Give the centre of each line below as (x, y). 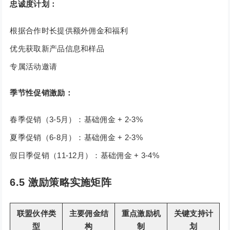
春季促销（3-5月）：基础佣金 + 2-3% (76, 120)
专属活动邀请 (34, 67)
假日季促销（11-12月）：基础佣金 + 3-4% (84, 156)
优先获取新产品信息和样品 (57, 49)
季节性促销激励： (41, 93)
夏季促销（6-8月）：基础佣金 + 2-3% (76, 138)
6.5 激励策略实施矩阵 (61, 183)
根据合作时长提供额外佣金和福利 (69, 31)
